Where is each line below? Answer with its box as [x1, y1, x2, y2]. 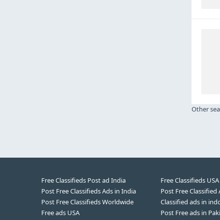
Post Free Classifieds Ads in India [41, 187, 136, 196]
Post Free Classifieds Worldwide [41, 197, 134, 207]
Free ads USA [41, 208, 80, 218]
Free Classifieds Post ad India [41, 176, 126, 185]
